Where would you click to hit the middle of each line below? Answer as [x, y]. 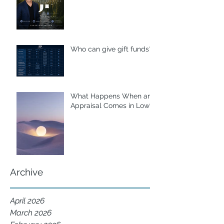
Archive [26, 172]
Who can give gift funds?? [113, 49]
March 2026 [31, 213]
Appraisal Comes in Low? [112, 105]
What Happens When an [111, 96]
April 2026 [27, 201]
